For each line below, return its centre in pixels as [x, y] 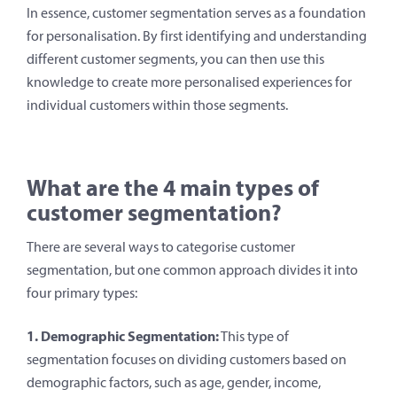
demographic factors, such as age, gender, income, [174, 383]
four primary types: [82, 293]
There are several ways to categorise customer [161, 247]
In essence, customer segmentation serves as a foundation [196, 13]
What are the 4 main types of [173, 188]
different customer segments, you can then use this [175, 59]
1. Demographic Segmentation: [123, 336]
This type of [254, 337]
